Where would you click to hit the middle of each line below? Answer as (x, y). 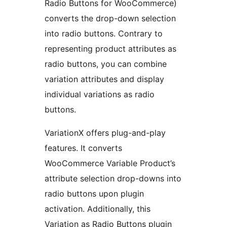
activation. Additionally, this (98, 209)
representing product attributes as (110, 49)
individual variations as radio (100, 94)
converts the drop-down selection (110, 18)
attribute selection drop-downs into (113, 179)
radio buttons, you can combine (106, 64)
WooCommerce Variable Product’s (110, 163)
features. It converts (83, 148)
